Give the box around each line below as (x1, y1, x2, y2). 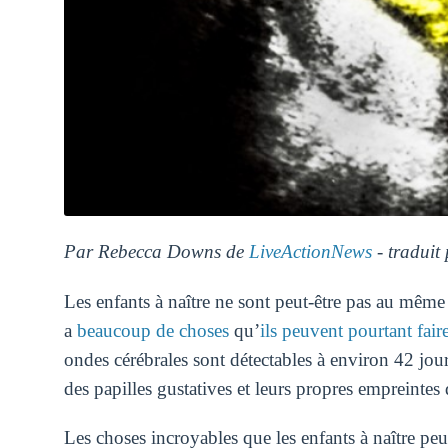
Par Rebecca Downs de (63, 240, 249, 262)
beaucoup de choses (76, 319, 229, 341)
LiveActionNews (248, 240, 372, 262)
